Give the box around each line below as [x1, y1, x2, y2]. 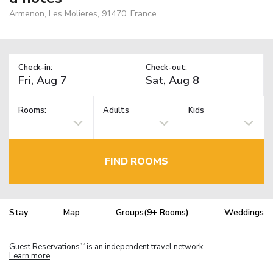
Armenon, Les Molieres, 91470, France [9, 7, 157, 19]
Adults [103, 105, 130, 116]
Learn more [9, 250, 50, 261]
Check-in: [18, 62, 52, 73]
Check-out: [146, 62, 187, 73]
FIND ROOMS [105, 154, 168, 168]
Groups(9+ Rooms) [115, 207, 189, 219]
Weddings [224, 207, 264, 219]
